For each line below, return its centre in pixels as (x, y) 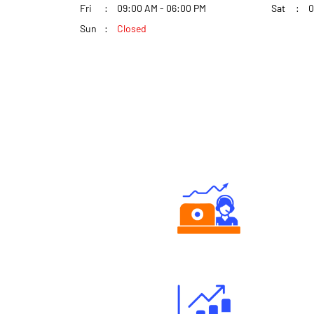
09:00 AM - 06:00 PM (162, 8)
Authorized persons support (209, 249)
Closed (132, 28)
